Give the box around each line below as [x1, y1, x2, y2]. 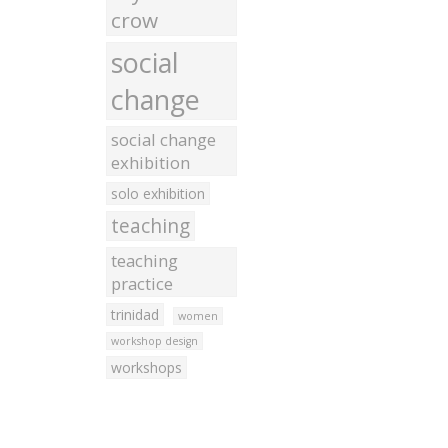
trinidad [110, 305, 159, 324]
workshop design [110, 334, 198, 348]
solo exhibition [110, 184, 205, 203]
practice [110, 272, 173, 295]
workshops [110, 358, 182, 377]
